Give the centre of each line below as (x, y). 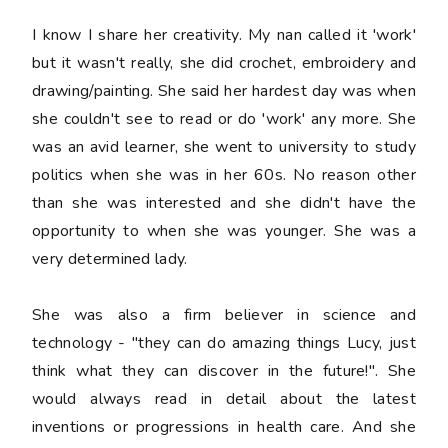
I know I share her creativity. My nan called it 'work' (224, 35)
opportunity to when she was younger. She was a (224, 231)
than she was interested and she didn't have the (224, 203)
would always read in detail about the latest (224, 399)
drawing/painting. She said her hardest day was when (224, 91)
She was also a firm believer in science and (224, 315)
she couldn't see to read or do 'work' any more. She (224, 119)
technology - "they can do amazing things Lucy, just (224, 343)
